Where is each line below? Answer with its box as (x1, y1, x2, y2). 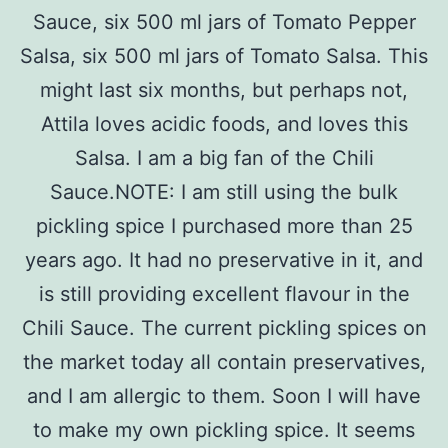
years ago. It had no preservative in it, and (25, 247, 423, 272)
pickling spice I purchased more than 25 (35, 213, 413, 238)
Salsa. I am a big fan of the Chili (74, 145, 374, 170)
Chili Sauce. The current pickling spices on (21, 315, 427, 340)
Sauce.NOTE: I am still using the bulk (50, 179, 398, 204)
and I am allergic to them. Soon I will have (27, 383, 421, 408)
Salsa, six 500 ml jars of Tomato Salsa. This (20, 43, 428, 68)
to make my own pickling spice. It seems (33, 417, 415, 442)
